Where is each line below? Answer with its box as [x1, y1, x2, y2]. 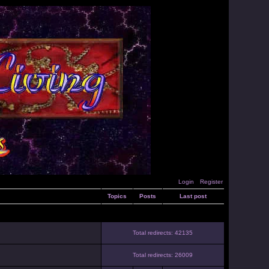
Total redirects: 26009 [132, 252, 193, 258]
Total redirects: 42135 [132, 229, 193, 236]
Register [199, 178, 223, 185]
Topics [107, 193, 127, 199]
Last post [180, 193, 207, 199]
